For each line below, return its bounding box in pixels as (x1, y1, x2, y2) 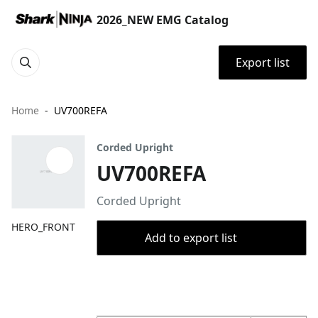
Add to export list (145, 230, 237, 246)
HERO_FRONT (11, 220, 75, 234)
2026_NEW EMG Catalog (97, 12, 229, 28)
